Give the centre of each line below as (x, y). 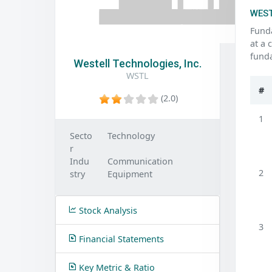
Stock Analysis (107, 210)
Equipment (130, 174)
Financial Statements (120, 239)
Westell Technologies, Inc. (138, 63)
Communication (140, 161)
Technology (131, 136)
